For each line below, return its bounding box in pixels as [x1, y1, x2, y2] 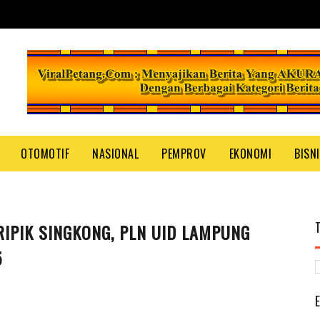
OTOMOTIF [21, 145, 69, 162]
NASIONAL [92, 145, 139, 162]
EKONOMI [229, 145, 271, 162]
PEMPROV [161, 145, 206, 162]
